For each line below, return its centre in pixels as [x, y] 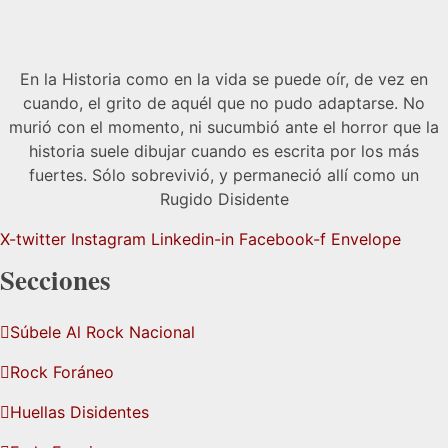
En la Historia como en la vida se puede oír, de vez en [224, 78]
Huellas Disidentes [79, 412]
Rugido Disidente [224, 198]
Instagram [108, 238]
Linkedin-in [192, 238]
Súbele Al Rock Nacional [102, 332]
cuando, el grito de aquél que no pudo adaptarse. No [224, 102]
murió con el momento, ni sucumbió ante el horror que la [224, 126]
